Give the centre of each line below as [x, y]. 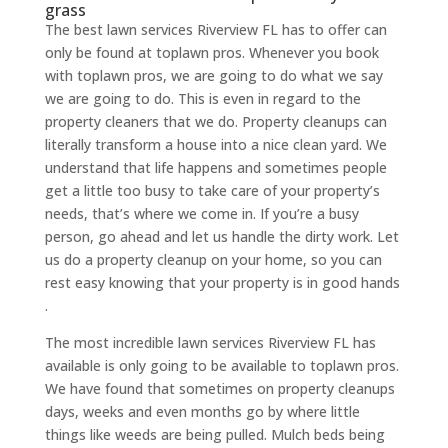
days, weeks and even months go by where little [202, 412]
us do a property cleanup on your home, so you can [213, 260]
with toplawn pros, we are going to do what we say [213, 76]
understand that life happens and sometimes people [215, 168]
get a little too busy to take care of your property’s [212, 191]
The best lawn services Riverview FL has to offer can [215, 30]
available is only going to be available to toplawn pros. [221, 366]
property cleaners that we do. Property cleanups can [215, 122]
